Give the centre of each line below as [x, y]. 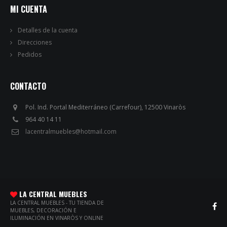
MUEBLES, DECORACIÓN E [43, 211]
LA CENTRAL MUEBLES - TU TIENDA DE [57, 203]
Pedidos [30, 55]
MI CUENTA [29, 9]
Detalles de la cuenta [48, 30]
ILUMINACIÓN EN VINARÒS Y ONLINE [57, 218]
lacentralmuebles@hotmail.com [71, 132]
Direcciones [35, 43]
